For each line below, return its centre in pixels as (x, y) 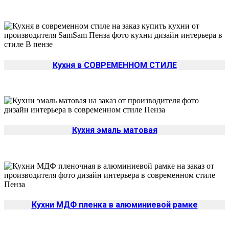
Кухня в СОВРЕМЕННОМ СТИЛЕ (114, 65)
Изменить (158, 36)
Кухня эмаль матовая (114, 130)
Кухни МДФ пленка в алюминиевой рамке (114, 204)
